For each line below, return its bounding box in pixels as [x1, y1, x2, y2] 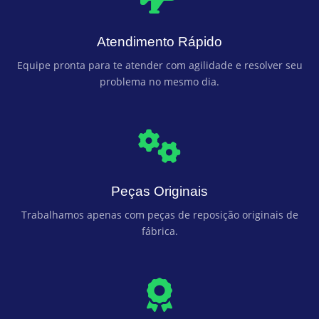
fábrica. [141, 224, 178, 238]
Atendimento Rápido [97, 34, 222, 50]
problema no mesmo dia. [100, 75, 219, 89]
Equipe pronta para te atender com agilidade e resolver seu [16, 58, 303, 73]
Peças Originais [111, 183, 208, 199]
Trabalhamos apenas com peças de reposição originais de [21, 207, 298, 221]
